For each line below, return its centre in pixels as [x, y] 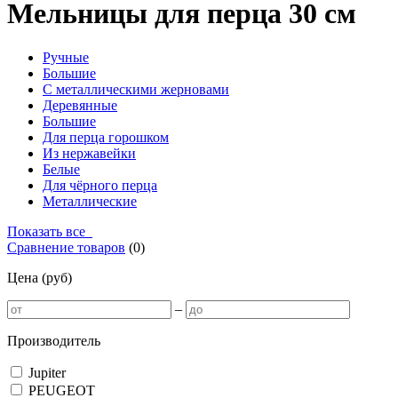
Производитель [54, 340]
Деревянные [80, 105]
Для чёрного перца [100, 185]
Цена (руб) [40, 277]
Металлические [90, 201]
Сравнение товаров [66, 247]
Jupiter [47, 372]
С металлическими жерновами [136, 89]
